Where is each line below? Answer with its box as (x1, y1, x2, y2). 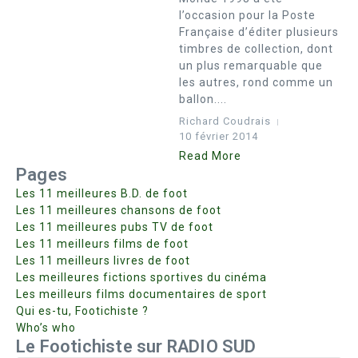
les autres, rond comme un (179, 76, 333, 89)
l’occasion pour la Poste (179, 9, 316, 22)
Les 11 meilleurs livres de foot (16, 254, 190, 267)
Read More (179, 149, 241, 162)
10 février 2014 (179, 130, 258, 142)
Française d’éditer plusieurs (179, 26, 339, 38)
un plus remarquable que (179, 59, 323, 72)
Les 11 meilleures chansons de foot (16, 204, 221, 217)
